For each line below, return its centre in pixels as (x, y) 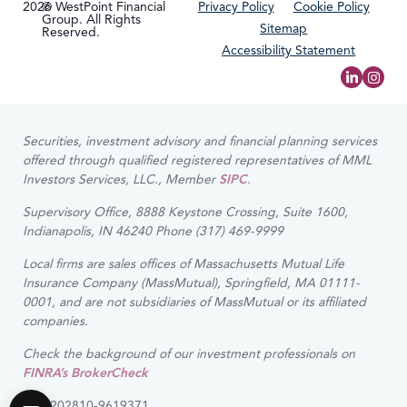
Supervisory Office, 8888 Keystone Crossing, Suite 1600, (185, 212)
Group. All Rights (91, 20)
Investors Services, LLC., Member (121, 179)
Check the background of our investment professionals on (189, 353)
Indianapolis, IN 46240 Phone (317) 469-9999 (153, 231)
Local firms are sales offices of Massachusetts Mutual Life (184, 263)
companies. (55, 321)
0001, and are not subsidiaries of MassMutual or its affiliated (194, 302)
